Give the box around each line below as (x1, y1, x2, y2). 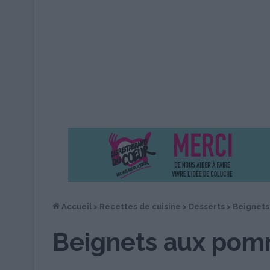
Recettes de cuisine (99, 202, 181, 211)
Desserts (189, 202, 225, 211)
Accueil (60, 202, 92, 211)
